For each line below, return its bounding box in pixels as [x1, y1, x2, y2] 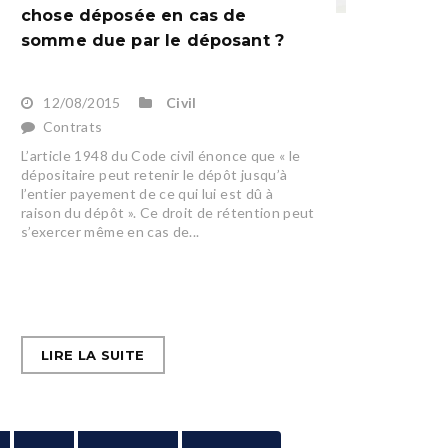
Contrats [42, 118, 103, 136]
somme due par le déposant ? [20, 31, 285, 51]
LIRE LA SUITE [40, 347, 145, 364]
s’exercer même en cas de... [20, 223, 200, 241]
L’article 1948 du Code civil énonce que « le [20, 147, 301, 165]
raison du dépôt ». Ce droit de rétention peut [20, 204, 315, 222]
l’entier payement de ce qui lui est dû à [20, 185, 273, 203]
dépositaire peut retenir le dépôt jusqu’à [20, 166, 288, 184]
